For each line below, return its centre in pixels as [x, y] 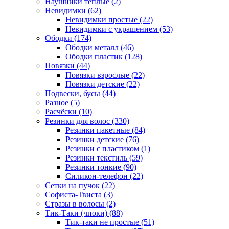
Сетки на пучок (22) [80, 185]
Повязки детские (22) [102, 84]
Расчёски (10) [68, 111]
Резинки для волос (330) [87, 121]
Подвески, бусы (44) [80, 93]
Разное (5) [62, 102]
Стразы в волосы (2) [80, 203]
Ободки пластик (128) [104, 56]
